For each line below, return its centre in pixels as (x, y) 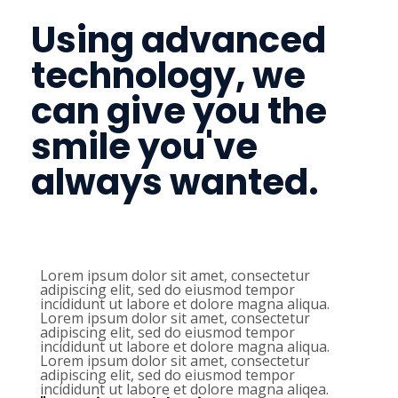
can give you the (179, 111)
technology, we (168, 76)
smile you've (144, 147)
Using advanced (179, 40)
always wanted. (175, 183)
